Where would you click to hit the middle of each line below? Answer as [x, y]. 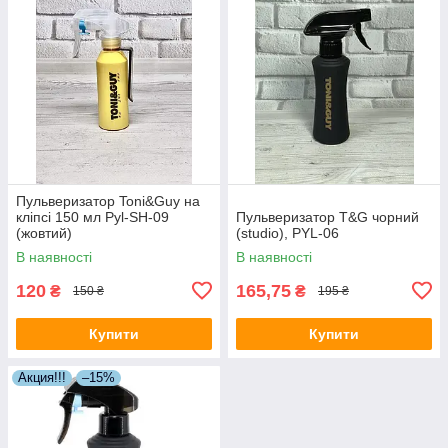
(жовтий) [44, 232]
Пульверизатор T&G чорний [327, 216]
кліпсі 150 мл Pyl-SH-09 [92, 216]
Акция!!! [42, 377]
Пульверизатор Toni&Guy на [108, 200]
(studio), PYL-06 [287, 232]
